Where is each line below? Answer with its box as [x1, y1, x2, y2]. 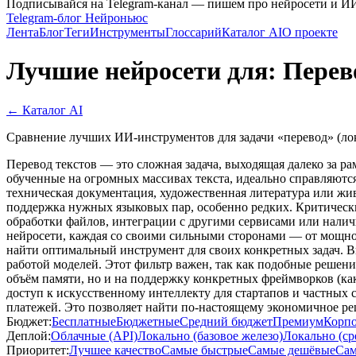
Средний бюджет [180, 314, 273, 328]
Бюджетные [116, 314, 180, 328]
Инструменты [90, 25, 165, 39]
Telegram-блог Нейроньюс [6, 11, 148, 25]
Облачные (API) [51, 328, 137, 342]
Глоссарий [165, 25, 222, 39]
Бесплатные [52, 314, 116, 328]
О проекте [282, 25, 338, 39]
